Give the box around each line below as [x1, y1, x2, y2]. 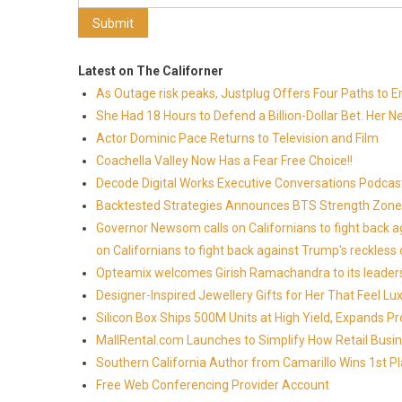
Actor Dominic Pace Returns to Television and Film [96, 131, 379, 145]
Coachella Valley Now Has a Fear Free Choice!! [96, 153, 353, 168]
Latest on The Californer [78, 64, 223, 78]
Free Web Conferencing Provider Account [96, 378, 329, 392]
